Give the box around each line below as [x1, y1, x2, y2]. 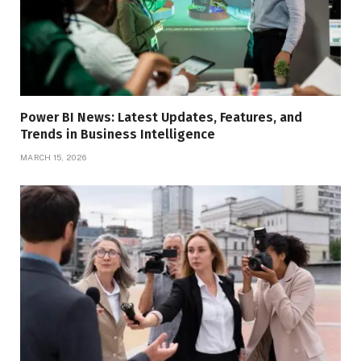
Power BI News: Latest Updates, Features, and [20, 109, 302, 125]
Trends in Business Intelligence [20, 126, 215, 142]
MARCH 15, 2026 [20, 151, 87, 162]
